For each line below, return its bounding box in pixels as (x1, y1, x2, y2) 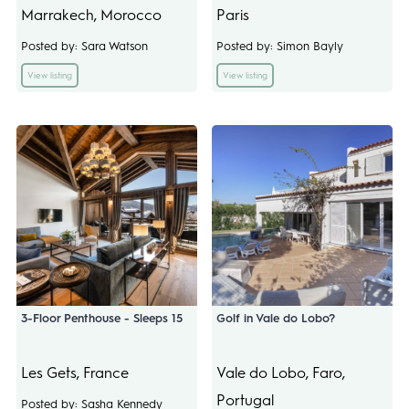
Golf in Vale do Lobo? (216, 310, 335, 325)
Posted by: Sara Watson (20, 38, 148, 53)
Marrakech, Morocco (20, 5, 162, 24)
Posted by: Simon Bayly (216, 38, 343, 53)
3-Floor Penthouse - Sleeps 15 (20, 310, 183, 325)
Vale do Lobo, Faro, (216, 363, 345, 382)
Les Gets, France (20, 363, 129, 382)
